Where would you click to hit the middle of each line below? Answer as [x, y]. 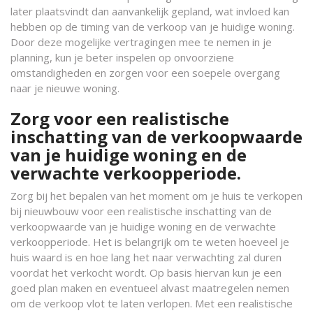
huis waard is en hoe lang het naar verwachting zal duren [146, 257]
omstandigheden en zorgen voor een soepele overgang [145, 73]
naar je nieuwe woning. [65, 88]
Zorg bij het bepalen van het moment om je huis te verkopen [156, 196]
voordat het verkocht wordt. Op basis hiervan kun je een [146, 272]
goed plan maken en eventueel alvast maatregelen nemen [150, 288]
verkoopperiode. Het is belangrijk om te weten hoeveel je [150, 242]
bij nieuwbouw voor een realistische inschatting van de [141, 211]
